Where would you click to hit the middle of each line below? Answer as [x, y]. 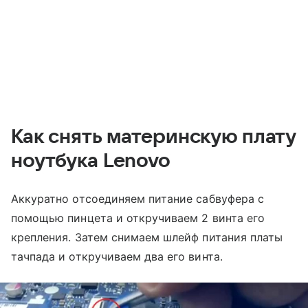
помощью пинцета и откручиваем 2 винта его [138, 218]
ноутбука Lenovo [91, 161]
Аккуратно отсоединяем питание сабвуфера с [137, 198]
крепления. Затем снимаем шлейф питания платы [147, 237]
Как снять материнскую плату [154, 136]
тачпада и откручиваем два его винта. [117, 256]
